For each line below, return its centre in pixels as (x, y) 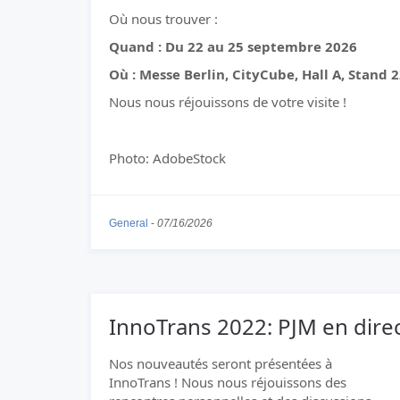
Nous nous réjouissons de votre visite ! (228, 102)
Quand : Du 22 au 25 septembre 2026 (233, 46)
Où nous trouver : (163, 19)
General (129, 223)
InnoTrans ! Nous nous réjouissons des (228, 382)
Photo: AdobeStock (167, 158)
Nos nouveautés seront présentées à (221, 363)
